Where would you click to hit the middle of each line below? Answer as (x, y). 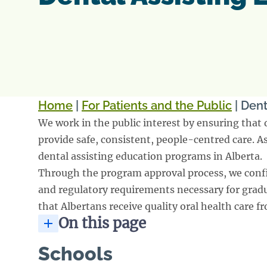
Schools (75, 253)
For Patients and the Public (157, 105)
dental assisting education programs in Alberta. (150, 156)
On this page (102, 223)
